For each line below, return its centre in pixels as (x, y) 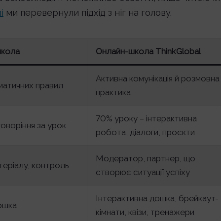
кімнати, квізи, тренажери (145, 212)
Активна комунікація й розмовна (158, 78)
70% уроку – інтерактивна (146, 118)
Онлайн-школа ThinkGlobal (148, 51)
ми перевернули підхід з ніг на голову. (88, 13)
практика (113, 92)
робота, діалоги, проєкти (145, 132)
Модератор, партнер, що (146, 158)
